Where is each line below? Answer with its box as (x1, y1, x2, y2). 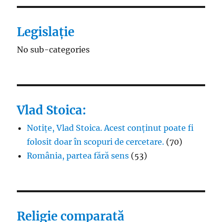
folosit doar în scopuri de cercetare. (27, 136, 165, 147)
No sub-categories (17, 44, 90, 55)
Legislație (17, 24, 75, 40)
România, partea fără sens (27, 150, 129, 161)
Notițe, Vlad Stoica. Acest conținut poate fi (27, 122, 194, 133)
